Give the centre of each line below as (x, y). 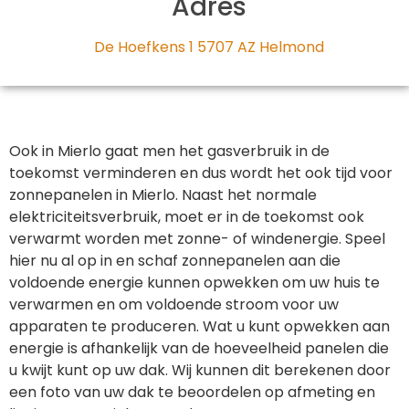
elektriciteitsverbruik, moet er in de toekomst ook (187, 217)
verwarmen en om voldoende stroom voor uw (174, 304)
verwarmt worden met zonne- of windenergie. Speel (197, 239)
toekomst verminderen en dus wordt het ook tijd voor (201, 173)
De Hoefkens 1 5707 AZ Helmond (209, 47)
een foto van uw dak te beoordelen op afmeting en (192, 392)
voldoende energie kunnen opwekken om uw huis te (194, 283)
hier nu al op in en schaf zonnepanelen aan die (175, 261)
